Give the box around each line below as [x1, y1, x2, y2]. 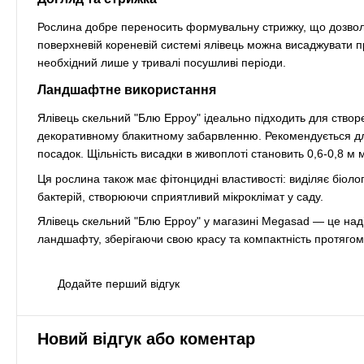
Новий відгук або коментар [37, 330, 255, 349]
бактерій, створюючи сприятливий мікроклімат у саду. [37, 189, 323, 203]
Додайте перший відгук [58, 277, 180, 291]
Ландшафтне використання [37, 83, 216, 97]
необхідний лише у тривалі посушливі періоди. [37, 56, 286, 70]
